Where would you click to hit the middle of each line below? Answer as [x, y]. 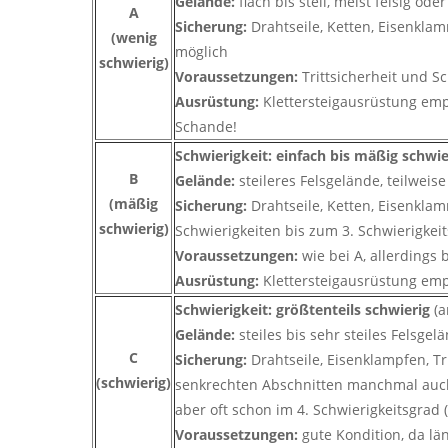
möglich [201, 52]
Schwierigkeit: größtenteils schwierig [304, 310]
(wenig [133, 38]
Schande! [206, 127]
